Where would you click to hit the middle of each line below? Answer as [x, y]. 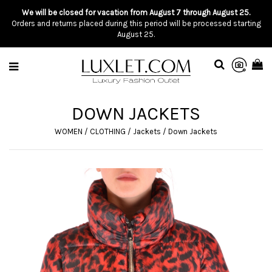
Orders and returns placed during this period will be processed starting [136, 23]
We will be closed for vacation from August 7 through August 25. [136, 12]
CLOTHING [108, 131]
